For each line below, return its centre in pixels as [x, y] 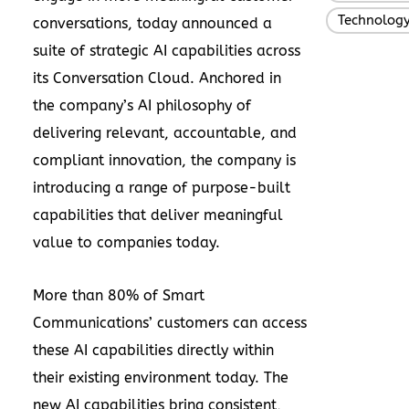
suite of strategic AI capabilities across [167, 50]
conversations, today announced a [152, 23]
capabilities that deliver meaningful [158, 215]
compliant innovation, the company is [164, 160]
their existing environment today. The [161, 377]
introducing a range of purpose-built [162, 187]
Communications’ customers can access [170, 322]
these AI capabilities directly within [153, 350]
